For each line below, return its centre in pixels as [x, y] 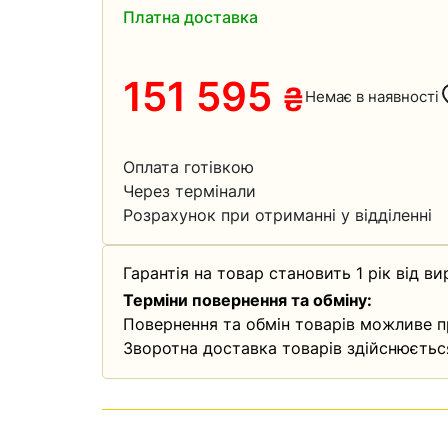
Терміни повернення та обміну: [247, 300]
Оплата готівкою [188, 167]
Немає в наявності [372, 96]
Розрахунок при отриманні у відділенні [277, 215]
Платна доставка [190, 17]
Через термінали [189, 191]
